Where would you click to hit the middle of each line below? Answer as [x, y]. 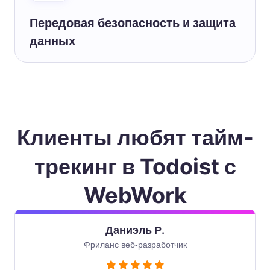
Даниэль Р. [135, 230]
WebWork [135, 195]
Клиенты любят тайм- [135, 137]
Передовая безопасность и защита [133, 23]
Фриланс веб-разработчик [135, 244]
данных [52, 41]
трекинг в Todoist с [135, 166]
